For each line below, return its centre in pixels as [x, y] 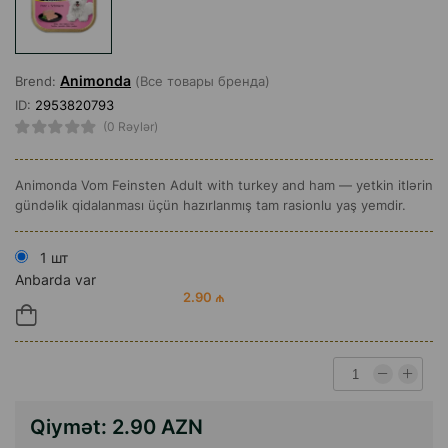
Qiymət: [71, 427]
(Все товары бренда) [200, 81]
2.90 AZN [157, 427]
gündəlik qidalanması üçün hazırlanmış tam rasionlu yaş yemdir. [210, 205]
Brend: [37, 81]
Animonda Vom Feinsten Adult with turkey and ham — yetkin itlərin [224, 185]
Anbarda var [55, 280]
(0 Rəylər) [130, 127]
